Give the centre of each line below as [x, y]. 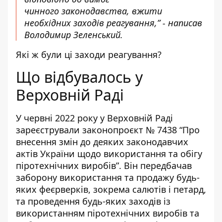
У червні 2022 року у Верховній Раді [94, 118]
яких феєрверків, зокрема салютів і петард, [111, 189]
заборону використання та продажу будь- [108, 177]
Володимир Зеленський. [74, 35]
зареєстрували [49, 130]
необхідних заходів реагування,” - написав [113, 23]
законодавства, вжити [112, 11]
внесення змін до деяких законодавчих [102, 142]
